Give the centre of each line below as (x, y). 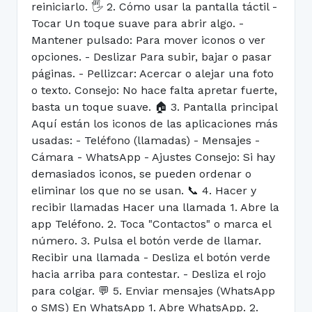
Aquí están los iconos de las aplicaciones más (155, 124)
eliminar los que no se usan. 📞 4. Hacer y (144, 190)
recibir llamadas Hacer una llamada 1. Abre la (155, 207)
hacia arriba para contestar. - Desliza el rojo (149, 274)
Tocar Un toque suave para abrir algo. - (138, 23)
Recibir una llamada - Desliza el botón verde (151, 257)
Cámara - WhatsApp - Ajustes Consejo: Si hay (153, 157)
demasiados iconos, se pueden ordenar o (141, 174)
